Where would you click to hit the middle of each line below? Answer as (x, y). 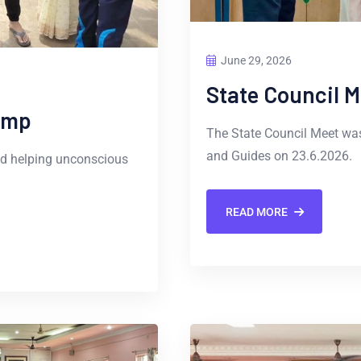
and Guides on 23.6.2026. (279, 156)
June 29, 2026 (256, 61)
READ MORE (256, 212)
